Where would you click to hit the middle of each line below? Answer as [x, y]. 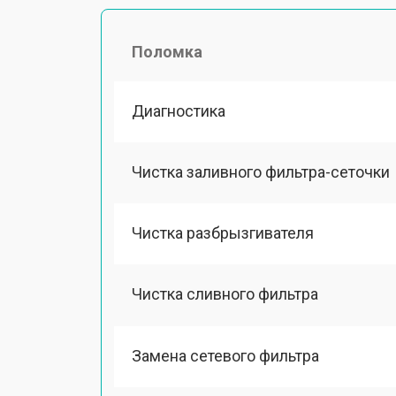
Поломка [167, 51]
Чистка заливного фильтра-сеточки [261, 171]
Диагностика [179, 110]
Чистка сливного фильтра [225, 294]
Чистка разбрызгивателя [223, 233]
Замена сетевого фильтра [225, 355]
